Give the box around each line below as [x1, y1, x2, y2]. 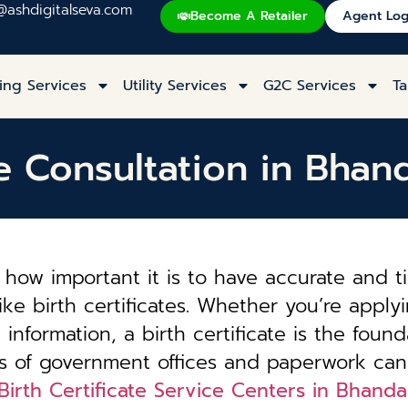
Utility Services [123, 75, 228, 97]
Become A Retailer [190, 6, 308, 25]
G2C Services [263, 75, 357, 97]
